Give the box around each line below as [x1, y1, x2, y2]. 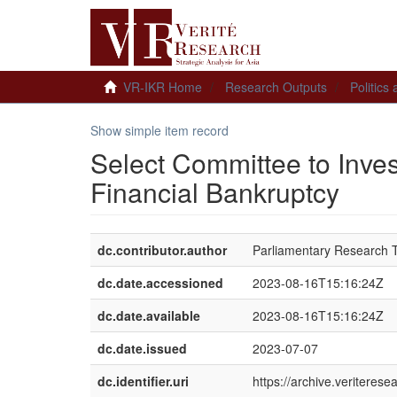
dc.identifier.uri [97, 372, 189, 390]
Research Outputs [225, 78, 327, 96]
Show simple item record [90, 121, 229, 139]
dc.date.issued [97, 339, 187, 357]
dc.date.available [97, 307, 200, 324]
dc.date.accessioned [97, 274, 223, 292]
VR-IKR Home [123, 78, 202, 96]
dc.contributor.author [97, 241, 227, 259]
